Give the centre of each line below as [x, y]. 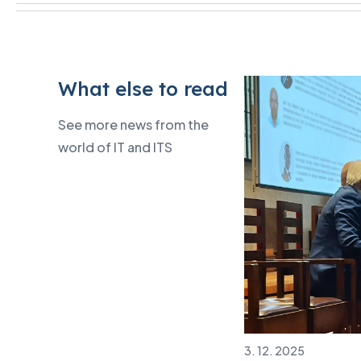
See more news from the [133, 125]
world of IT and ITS [115, 147]
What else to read [143, 89]
